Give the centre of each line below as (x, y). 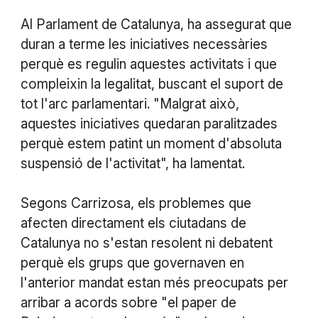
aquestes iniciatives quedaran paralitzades (149, 124)
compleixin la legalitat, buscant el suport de (152, 84)
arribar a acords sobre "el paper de (128, 302)
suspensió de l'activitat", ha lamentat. (132, 163)
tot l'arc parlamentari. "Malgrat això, (130, 104)
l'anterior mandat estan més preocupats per (154, 283)
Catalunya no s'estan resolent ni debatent (146, 243)
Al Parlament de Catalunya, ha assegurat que (156, 24)
